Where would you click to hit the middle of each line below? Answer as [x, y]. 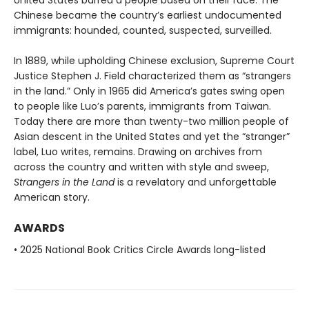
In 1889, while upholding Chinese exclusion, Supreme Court [154, 60]
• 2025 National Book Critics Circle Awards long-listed [140, 249]
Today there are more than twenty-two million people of [151, 121]
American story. [52, 197]
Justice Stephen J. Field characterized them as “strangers [152, 76]
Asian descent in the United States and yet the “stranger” [152, 136]
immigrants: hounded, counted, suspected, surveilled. [143, 30]
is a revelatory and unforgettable [197, 182]
